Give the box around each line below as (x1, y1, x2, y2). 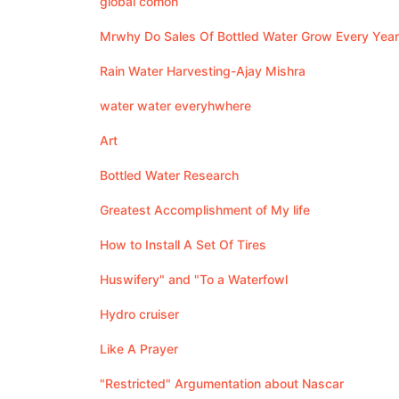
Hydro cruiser (100, 306, 179, 322)
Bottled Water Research (100, 167, 239, 183)
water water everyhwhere (100, 98, 251, 113)
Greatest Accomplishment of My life (100, 202, 310, 217)
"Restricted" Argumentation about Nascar (100, 376, 344, 391)
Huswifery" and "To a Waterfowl (100, 272, 288, 287)
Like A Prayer (100, 341, 178, 356)
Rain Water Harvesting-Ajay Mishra (100, 63, 305, 78)
